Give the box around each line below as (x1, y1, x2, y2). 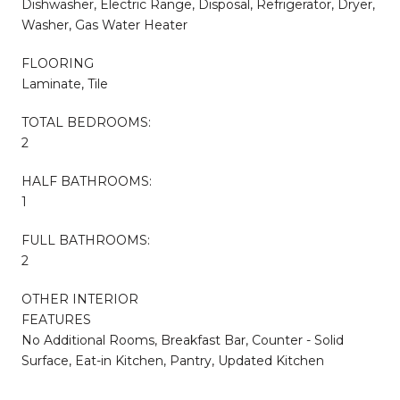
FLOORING (21, 54, 94, 71)
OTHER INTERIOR (21, 290, 138, 307)
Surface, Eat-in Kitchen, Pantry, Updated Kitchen (21, 352, 324, 369)
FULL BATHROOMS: (21, 231, 150, 248)
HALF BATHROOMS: (21, 172, 152, 189)
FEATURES (21, 311, 91, 328)
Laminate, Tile (21, 75, 108, 92)
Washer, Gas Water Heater (21, 16, 187, 33)
